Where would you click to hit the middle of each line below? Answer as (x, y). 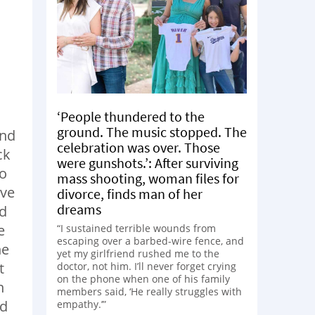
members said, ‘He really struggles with (149, 291)
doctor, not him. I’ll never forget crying (147, 266)
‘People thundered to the (131, 116)
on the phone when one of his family (143, 278)
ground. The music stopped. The (152, 131)
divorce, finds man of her (130, 193)
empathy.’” (82, 304)
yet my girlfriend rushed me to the (138, 253)
